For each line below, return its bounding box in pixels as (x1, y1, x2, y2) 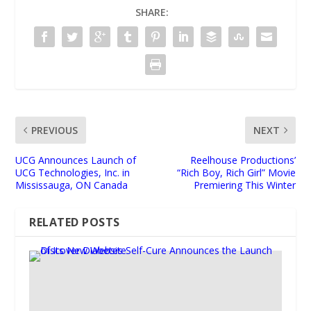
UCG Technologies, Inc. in (15, 165, 131, 179)
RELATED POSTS (29, 214, 120, 230)
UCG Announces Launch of (15, 153, 137, 167)
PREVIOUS (31, 123, 78, 137)
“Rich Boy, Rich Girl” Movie (176, 165, 296, 179)
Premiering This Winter (193, 178, 296, 192)
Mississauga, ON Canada (15, 178, 128, 192)
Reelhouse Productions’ (190, 153, 296, 167)
